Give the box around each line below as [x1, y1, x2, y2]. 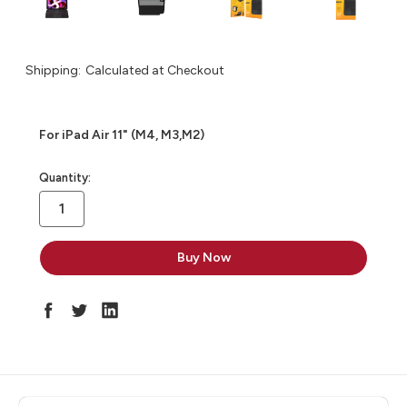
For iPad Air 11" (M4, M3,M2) [39, 127, 204, 144]
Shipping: [25, 63, 81, 79]
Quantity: [39, 170, 91, 184]
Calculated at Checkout [84, 63, 224, 79]
